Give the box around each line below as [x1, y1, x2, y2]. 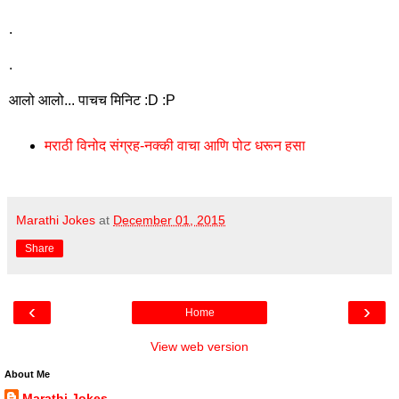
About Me [4, 368, 50, 379]
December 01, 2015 [113, 212, 225, 227]
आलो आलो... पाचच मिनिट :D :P [9, 93, 175, 109]
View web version [151, 338, 248, 354]
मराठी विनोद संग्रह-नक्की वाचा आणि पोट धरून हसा [44, 137, 305, 153]
